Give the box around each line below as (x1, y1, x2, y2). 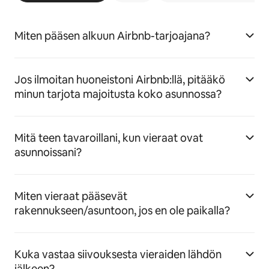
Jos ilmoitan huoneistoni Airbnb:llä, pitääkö (14, 73, 225, 87)
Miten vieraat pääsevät (14, 189, 127, 204)
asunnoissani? (14, 145, 82, 160)
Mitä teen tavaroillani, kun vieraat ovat (14, 131, 203, 145)
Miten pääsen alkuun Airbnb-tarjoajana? (14, 29, 210, 43)
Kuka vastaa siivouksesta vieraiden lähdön (14, 247, 222, 262)
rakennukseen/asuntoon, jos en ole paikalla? (14, 204, 230, 218)
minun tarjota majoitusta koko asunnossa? (14, 87, 222, 101)
